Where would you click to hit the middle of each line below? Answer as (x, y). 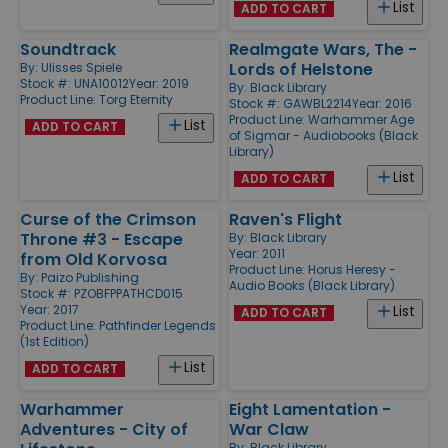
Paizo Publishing (90, 277)
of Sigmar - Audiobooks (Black (323, 135)
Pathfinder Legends (157, 325)
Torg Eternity (136, 99)
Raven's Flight (285, 219)
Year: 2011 (257, 253)
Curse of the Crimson (108, 219)
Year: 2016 (382, 103)
